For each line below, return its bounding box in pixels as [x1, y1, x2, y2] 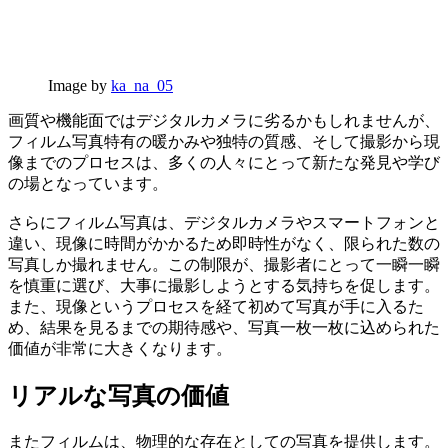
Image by [48, 77, 111, 95]
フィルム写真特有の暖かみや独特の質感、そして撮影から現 [8, 133, 440, 151]
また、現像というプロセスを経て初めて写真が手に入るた [8, 298, 424, 316]
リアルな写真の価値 [8, 383, 229, 409]
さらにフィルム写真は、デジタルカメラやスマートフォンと [8, 214, 440, 232]
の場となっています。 [8, 175, 168, 193]
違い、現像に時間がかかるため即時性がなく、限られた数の [8, 235, 440, 253]
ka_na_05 [111, 77, 173, 95]
